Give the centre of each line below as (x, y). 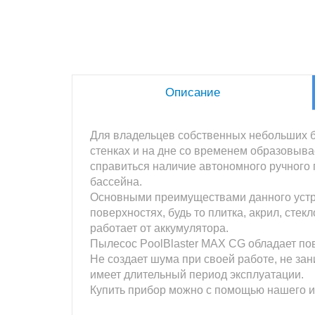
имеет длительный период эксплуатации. (197, 274)
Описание (192, 92)
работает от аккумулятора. (159, 228)
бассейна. (116, 181)
